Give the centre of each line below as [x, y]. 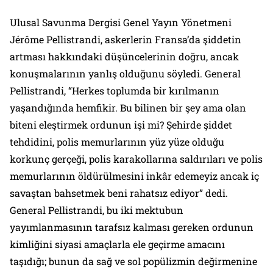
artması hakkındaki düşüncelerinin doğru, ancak [124, 56]
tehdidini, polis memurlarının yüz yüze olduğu [117, 142]
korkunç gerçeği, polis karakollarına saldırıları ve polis [136, 159]
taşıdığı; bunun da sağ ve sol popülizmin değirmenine [133, 261]
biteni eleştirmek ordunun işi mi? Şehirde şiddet [121, 125]
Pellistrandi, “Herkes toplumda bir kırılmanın [115, 90]
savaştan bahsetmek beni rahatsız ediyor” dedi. [119, 193]
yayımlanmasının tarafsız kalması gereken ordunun [132, 227]
